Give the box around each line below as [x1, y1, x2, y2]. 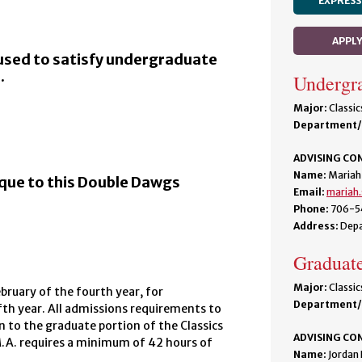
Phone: [293, 203, 329, 215]
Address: [293, 220, 339, 232]
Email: [293, 186, 325, 198]
